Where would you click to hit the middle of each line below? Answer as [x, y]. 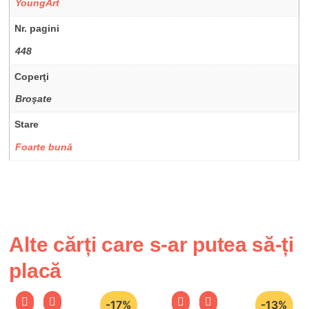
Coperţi [32, 76]
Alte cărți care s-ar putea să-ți [151, 244]
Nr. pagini [37, 29]
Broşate [34, 99]
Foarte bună [44, 147]
